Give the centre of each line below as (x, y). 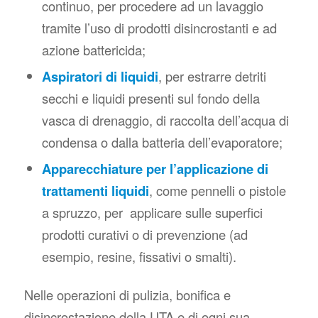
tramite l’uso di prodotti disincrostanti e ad (159, 28)
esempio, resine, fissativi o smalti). (139, 257)
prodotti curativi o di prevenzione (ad (144, 235)
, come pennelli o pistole (217, 191)
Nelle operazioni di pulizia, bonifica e (127, 295)
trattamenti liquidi (95, 191)
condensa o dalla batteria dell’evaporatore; (162, 142)
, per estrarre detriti (212, 76)
